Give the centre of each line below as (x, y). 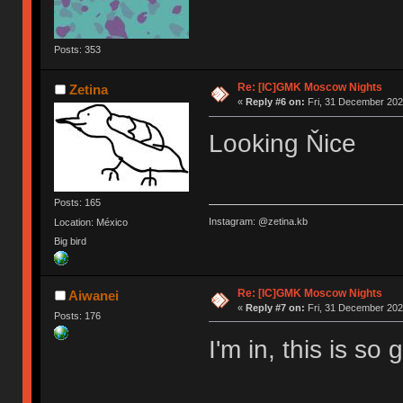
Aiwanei (93, 295)
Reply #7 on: (275, 307)
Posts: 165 (78, 203)
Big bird (71, 241)
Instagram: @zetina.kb (258, 221)
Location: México (91, 222)
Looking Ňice (282, 144)
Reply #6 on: (275, 102)
